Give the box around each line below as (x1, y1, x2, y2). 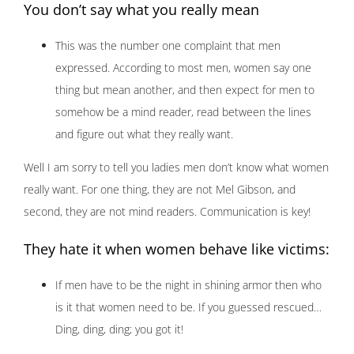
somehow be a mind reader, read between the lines (55, 104, 311, 120)
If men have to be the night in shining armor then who (55, 277, 322, 293)
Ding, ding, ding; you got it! (55, 322, 183, 337)
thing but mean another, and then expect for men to (55, 82, 314, 98)
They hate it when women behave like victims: (24, 239, 330, 259)
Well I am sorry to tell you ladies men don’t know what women (24, 160, 329, 175)
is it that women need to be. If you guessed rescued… (55, 299, 322, 315)
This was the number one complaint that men (55, 38, 281, 54)
